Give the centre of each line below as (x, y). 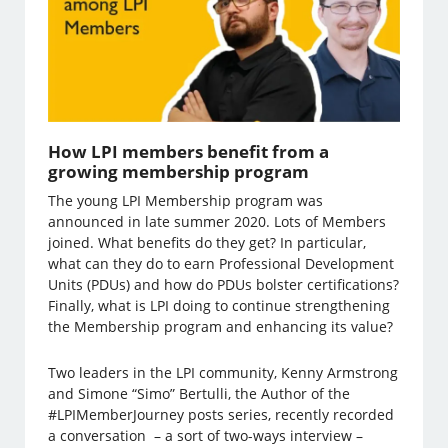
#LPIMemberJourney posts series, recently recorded (221, 415)
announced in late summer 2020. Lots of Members (217, 222)
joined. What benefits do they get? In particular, (207, 243)
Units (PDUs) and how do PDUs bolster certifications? (224, 285)
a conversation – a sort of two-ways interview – (206, 436)
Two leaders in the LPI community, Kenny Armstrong (223, 373)
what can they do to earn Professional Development (221, 264)
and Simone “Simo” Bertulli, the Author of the (199, 394)
